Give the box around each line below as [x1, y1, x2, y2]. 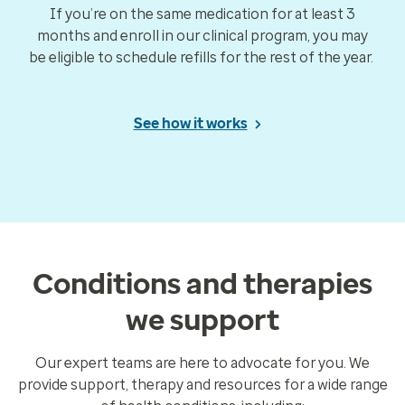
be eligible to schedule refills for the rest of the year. [29, 49, 376, 67]
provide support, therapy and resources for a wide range [17, 376, 388, 394]
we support [126, 303, 279, 338]
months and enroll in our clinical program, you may [37, 27, 368, 45]
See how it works [133, 115, 248, 133]
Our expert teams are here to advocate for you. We [35, 354, 370, 372]
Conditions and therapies [33, 267, 372, 302]
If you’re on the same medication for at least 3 [50, 5, 355, 24]
